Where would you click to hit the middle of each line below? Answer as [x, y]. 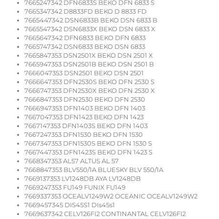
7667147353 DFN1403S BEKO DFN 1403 [86, 126]
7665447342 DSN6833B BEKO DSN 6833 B [91, 20]
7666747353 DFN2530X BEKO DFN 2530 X [90, 91]
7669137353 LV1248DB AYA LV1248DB [83, 179]
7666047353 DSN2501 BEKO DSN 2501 [84, 73]
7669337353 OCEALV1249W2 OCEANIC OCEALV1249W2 [111, 196]
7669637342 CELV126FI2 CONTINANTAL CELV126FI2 [105, 214]
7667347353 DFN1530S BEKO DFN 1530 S [88, 143]
